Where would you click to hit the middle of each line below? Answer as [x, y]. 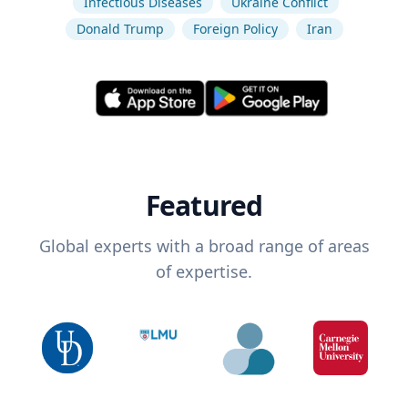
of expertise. [204, 272]
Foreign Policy [235, 29]
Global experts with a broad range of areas [204, 246]
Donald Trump [120, 29]
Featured [204, 206]
